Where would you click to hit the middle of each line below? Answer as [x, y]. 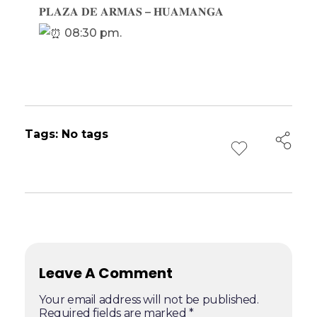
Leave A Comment [106, 273]
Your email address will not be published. [149, 300]
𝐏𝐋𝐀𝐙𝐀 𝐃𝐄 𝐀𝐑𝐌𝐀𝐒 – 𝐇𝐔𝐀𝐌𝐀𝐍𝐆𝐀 [131, 12]
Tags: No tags [67, 134]
